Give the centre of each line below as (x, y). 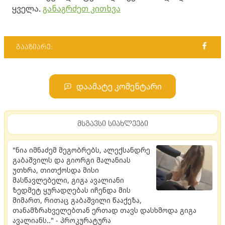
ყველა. (27, 9)
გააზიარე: (34, 47)
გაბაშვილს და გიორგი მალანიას (72, 160)
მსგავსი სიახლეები (113, 124)
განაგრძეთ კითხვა (82, 9)
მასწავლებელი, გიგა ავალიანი (68, 180)
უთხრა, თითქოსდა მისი (56, 170)
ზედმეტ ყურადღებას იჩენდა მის (72, 190)
